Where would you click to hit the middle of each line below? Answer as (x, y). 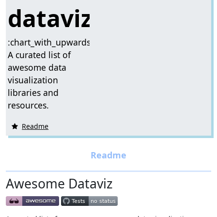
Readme (35, 126)
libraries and (33, 92)
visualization (33, 80)
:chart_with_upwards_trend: (63, 42)
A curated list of (39, 54)
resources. (29, 105)
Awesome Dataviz (59, 183)
